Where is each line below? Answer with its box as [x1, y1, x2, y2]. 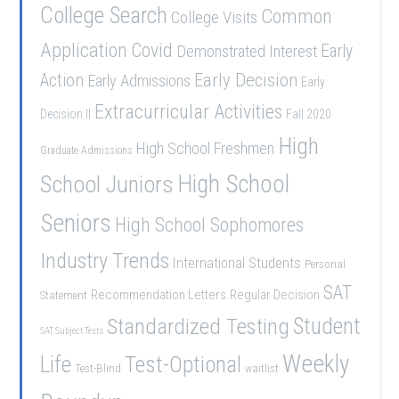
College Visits [171, 8, 258, 28]
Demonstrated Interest [176, 41, 318, 61]
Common [261, 4, 333, 28]
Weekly [282, 350, 350, 379]
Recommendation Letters [91, 287, 227, 303]
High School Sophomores [115, 214, 305, 236]
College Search [40, 3, 168, 28]
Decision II [40, 107, 92, 121]
